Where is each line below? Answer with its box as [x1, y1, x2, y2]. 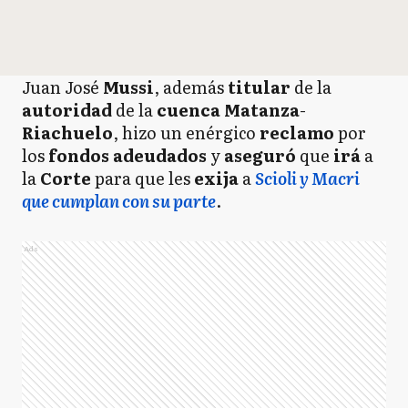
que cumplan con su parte [22, 189, 216, 213]
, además [154, 75, 228, 99]
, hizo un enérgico [113, 120, 260, 145]
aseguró [224, 143, 296, 168]
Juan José [22, 75, 103, 99]
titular [228, 75, 291, 99]
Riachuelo [22, 120, 113, 145]
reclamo [260, 120, 338, 145]
